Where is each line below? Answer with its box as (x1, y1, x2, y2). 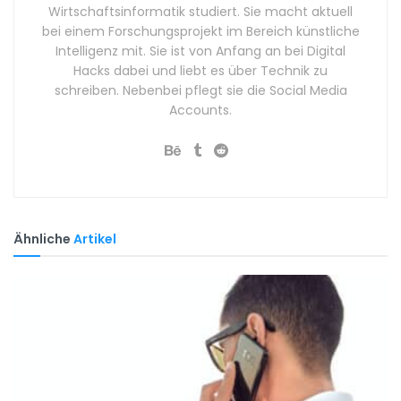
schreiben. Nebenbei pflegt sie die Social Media (54, 81, 347, 100)
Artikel (71, 230, 116, 249)
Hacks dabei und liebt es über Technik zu (73, 62, 328, 81)
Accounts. (169, 101, 232, 120)
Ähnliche (13, 230, 71, 249)
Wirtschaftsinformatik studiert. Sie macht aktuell (48, 3, 353, 21)
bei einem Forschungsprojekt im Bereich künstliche (41, 22, 360, 41)
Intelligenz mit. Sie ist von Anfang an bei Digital (55, 42, 346, 61)
